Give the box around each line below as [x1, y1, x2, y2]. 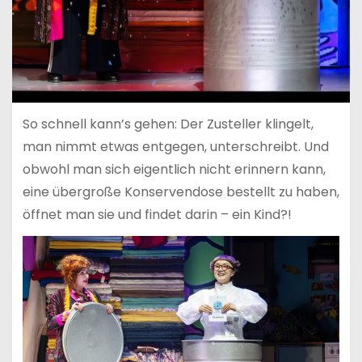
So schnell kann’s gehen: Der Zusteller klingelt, [22, 114, 314, 133]
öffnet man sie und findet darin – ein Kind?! [22, 204, 292, 224]
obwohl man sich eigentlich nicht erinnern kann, [22, 159, 326, 179]
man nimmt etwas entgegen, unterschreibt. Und [22, 137, 329, 156]
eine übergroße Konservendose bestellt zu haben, [22, 182, 339, 201]
